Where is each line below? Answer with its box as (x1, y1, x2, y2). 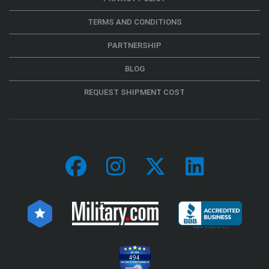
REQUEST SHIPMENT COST (84, 87, 185, 97)
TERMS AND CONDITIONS (87, 17, 182, 26)
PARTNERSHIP (107, 40, 162, 50)
